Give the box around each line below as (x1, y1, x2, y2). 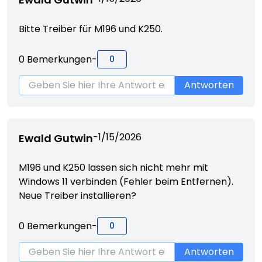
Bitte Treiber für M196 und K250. (19, 22, 163, 36)
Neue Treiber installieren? (19, 189, 136, 202)
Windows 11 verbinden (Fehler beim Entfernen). (19, 175, 233, 188)
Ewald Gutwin (19, 131, 93, 146)
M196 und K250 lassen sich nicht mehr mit (19, 161, 208, 174)
